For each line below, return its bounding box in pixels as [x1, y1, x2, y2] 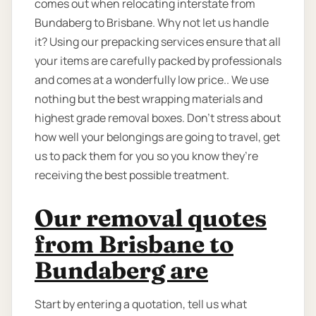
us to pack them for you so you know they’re [35, 148, 258, 164]
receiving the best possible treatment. [35, 167, 229, 183]
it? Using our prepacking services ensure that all [35, 34, 281, 50]
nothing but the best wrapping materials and [35, 91, 262, 107]
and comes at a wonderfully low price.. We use [35, 72, 269, 88]
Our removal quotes [35, 203, 267, 233]
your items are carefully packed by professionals [35, 53, 281, 69]
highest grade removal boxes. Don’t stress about [35, 110, 281, 126]
